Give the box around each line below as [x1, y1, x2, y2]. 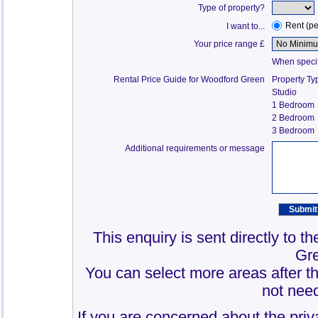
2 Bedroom [272, 113, 315, 123]
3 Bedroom [272, 126, 315, 136]
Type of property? [198, 3, 265, 13]
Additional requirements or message [125, 143, 265, 153]
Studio [272, 87, 297, 97]
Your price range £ [194, 39, 265, 49]
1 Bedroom [272, 100, 315, 110]
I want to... [226, 21, 265, 31]
